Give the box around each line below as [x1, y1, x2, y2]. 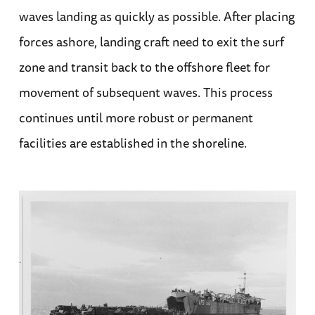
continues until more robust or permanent [18, 107, 253, 127]
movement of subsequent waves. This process [18, 82, 273, 102]
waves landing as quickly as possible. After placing [18, 6, 295, 26]
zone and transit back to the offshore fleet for [18, 56, 270, 77]
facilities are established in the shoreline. [18, 132, 247, 153]
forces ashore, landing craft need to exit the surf [18, 31, 284, 51]
